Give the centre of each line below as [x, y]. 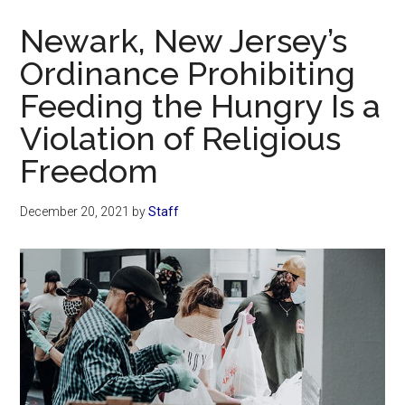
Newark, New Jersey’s [184, 41]
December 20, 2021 [75, 212]
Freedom [89, 171]
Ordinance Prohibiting [188, 74]
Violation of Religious [181, 139]
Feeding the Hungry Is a [201, 106]
